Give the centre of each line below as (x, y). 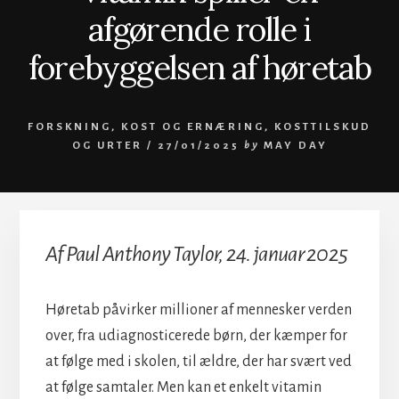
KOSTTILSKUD (323, 126)
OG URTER (107, 145)
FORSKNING (69, 126)
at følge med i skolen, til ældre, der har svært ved (198, 361)
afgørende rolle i (199, 29)
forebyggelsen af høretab (199, 67)
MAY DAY (295, 145)
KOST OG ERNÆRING (193, 126)
